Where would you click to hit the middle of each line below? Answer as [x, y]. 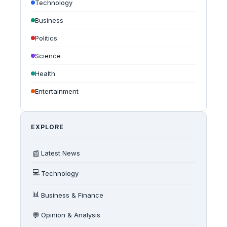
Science [48, 55]
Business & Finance [72, 195]
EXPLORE [47, 127]
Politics [46, 38]
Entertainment [57, 91]
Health [45, 73]
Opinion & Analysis [71, 215]
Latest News [61, 153]
